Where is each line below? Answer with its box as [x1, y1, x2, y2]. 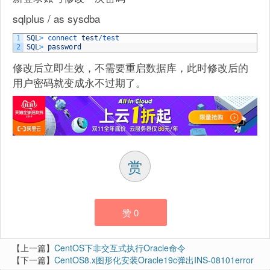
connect [48, 34, 81, 42]
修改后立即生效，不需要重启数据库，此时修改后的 [13, 60, 248, 75]
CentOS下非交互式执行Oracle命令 [54, 241, 186, 254]
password [48, 43, 81, 51]
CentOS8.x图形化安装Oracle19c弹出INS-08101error [54, 253, 254, 266]
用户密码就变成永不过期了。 [13, 75, 146, 90]
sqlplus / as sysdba [13, 11, 100, 26]
